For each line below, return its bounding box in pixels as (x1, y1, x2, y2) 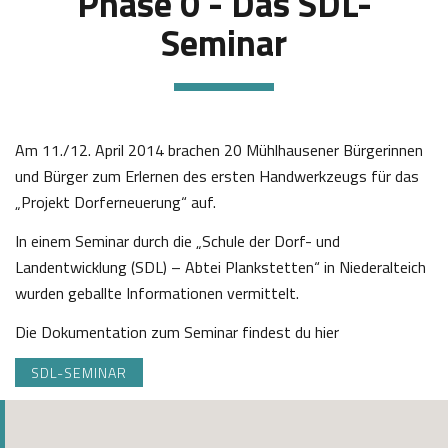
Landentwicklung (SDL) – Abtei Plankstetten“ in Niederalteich (15, 255, 426, 280)
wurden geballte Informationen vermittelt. (15, 281, 299, 306)
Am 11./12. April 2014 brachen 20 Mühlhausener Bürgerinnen (15, 138, 423, 163)
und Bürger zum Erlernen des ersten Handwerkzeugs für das (15, 164, 419, 189)
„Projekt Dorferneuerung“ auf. (15, 190, 216, 215)
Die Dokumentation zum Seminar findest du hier (15, 320, 339, 345)
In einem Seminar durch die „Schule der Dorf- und (15, 229, 340, 254)
